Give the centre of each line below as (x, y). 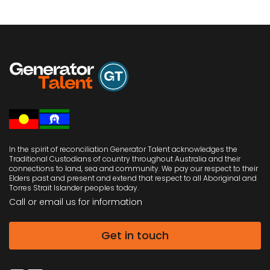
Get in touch (135, 236)
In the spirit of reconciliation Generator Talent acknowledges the (123, 149)
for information (110, 202)
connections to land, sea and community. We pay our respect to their (133, 169)
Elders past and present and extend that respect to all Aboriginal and (133, 178)
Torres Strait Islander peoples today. (74, 188)
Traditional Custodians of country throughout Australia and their (125, 159)
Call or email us (44, 202)
